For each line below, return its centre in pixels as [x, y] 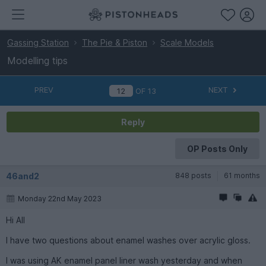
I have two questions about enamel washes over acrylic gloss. [128, 240]
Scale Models [187, 42]
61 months [242, 175]
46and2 [23, 176]
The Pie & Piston [115, 42]
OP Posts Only [217, 148]
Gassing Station [38, 42]
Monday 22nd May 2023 [60, 198]
